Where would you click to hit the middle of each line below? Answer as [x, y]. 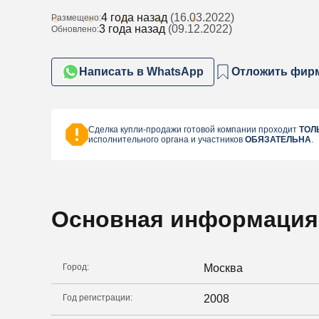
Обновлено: [75, 30]
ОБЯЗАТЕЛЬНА [278, 140]
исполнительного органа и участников [167, 140]
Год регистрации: [98, 298]
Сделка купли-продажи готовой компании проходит [194, 130]
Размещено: [76, 18]
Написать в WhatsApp [141, 72]
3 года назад [132, 29]
